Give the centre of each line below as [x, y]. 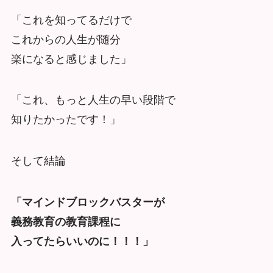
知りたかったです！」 [66, 120]
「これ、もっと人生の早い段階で [93, 100]
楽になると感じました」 [71, 59]
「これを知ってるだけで [71, 20]
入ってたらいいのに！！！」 [82, 242]
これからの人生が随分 [66, 39]
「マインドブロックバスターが [87, 203]
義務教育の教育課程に [66, 222]
